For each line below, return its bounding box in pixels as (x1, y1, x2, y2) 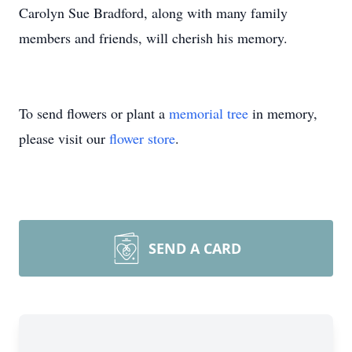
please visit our (19, 129, 109, 148)
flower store (109, 129, 175, 148)
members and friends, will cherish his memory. (19, 28, 288, 47)
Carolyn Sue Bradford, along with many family (19, 3, 288, 22)
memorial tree (169, 104, 248, 123)
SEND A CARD (148, 239, 241, 258)
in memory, (248, 104, 317, 123)
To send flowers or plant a (19, 104, 169, 123)
